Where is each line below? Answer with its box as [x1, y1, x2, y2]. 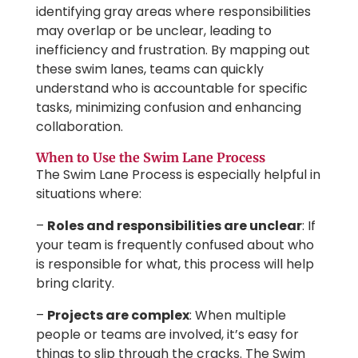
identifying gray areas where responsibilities [35, 2, 311, 21]
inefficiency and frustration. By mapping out [35, 40, 310, 59]
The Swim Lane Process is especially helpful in [35, 165, 320, 184]
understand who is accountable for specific [35, 78, 308, 97]
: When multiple [189, 305, 286, 324]
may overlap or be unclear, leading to [35, 21, 272, 40]
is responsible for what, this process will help [35, 254, 314, 273]
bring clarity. [35, 273, 114, 292]
